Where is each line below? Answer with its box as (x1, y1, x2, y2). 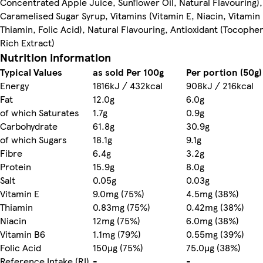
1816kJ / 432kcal (93, 78, 163, 92)
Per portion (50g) (186, 65, 262, 79)
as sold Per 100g (93, 65, 164, 79)
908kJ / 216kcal (186, 78, 254, 92)
